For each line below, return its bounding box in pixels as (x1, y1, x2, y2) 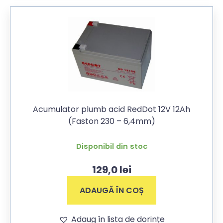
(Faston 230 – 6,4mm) (68, 115, 155, 127)
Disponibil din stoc (76, 141, 147, 151)
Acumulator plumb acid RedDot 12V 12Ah (33, 103, 190, 115)
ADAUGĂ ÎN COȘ (79, 184, 144, 196)
